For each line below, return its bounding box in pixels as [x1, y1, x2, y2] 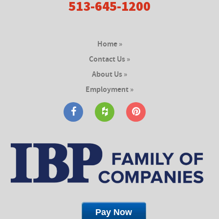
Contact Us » [89, 54, 130, 65]
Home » [97, 39, 122, 50]
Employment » [86, 85, 133, 95]
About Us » [92, 69, 127, 80]
